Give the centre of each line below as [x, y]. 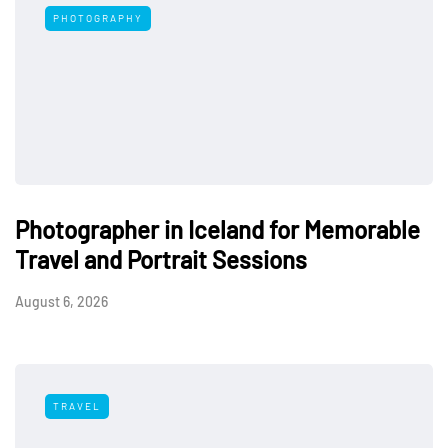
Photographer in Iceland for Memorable [217, 230]
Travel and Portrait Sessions [161, 260]
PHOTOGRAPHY [98, 18]
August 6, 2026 [61, 302]
